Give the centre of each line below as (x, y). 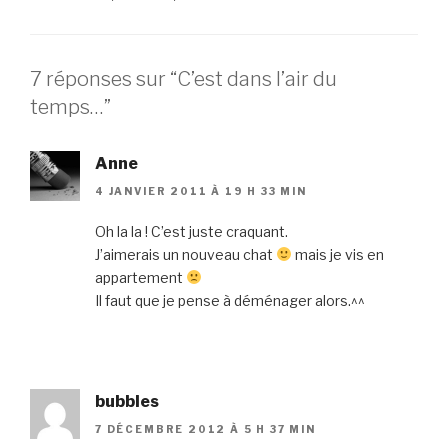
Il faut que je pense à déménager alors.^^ (230, 300)
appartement (140, 277)
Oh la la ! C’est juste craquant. (191, 231)
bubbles (127, 401)
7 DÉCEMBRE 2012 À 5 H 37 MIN (205, 429)
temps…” (70, 106)
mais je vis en (337, 254)
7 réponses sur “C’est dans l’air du (183, 78)
